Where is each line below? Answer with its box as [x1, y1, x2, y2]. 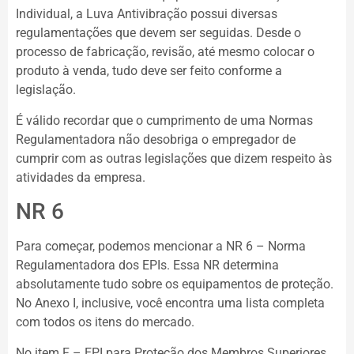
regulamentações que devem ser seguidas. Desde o [16, 25, 301, 41]
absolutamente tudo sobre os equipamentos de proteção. [16, 277, 333, 292]
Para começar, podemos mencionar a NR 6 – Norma [16, 239, 306, 254]
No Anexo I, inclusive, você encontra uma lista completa [16, 296, 325, 311]
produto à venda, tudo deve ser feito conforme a [16, 63, 282, 79]
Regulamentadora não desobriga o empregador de [16, 131, 296, 147]
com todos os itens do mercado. [16, 314, 198, 330]
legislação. [16, 82, 79, 98]
